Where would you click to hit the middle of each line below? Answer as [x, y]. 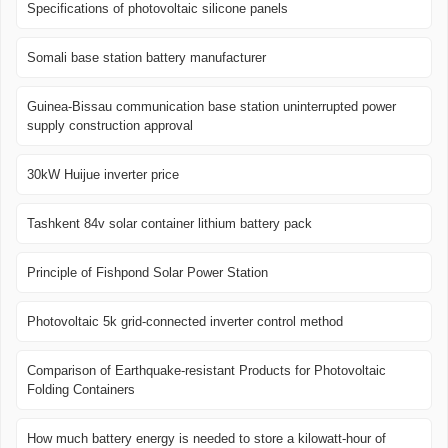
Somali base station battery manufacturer [146, 57]
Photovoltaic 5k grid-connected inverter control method [185, 321]
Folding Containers [81, 389]
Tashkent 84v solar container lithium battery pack [169, 223]
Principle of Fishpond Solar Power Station [147, 272]
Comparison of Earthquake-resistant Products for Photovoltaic [206, 370]
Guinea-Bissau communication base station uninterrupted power [211, 106]
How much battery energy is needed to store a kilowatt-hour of [206, 438]
